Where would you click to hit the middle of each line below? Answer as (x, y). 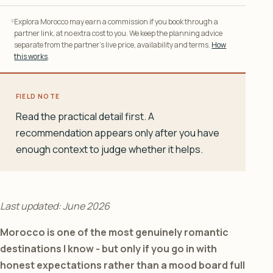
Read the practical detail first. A (85, 117)
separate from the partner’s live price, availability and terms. (113, 45)
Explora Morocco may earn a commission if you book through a (116, 22)
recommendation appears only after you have (118, 133)
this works (31, 57)
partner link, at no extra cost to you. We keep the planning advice (119, 34)
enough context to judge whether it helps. (109, 150)
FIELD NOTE (38, 97)
